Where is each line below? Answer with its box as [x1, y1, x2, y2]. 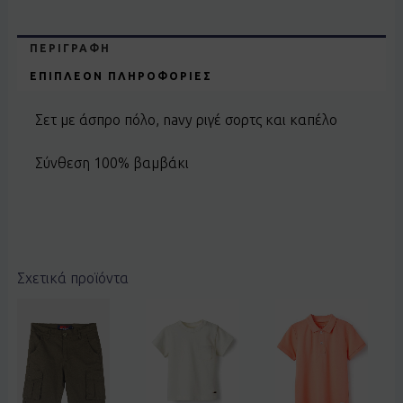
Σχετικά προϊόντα [16, 270, 129, 287]
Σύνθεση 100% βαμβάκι [34, 155, 189, 172]
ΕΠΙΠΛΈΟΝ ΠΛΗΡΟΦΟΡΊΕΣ [30, 70, 213, 83]
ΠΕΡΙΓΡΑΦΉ [30, 42, 112, 55]
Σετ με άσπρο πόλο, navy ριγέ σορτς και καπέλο [34, 112, 337, 129]
